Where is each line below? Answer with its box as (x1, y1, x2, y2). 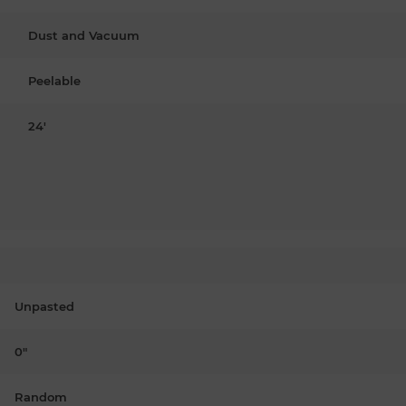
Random (14, 389, 67, 404)
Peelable (28, 72, 81, 88)
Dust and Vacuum (28, 27, 140, 43)
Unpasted (14, 298, 74, 314)
